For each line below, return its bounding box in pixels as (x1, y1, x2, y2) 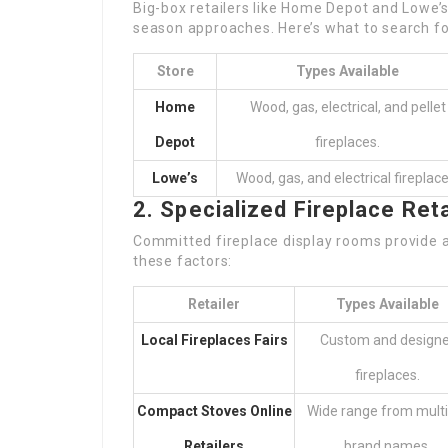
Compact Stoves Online (136, 403, 292, 419)
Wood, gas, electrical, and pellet (249, 99, 446, 115)
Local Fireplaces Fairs (140, 332, 288, 348)
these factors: (133, 253, 233, 269)
